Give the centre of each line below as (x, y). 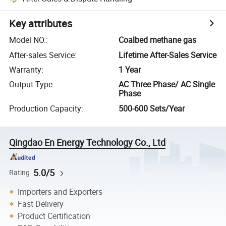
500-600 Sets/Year (152, 108)
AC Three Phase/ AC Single (167, 84)
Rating (20, 172)
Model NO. (28, 40)
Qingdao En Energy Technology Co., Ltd (88, 142)
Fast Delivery (41, 204)
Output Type (31, 84)
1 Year (130, 69)
